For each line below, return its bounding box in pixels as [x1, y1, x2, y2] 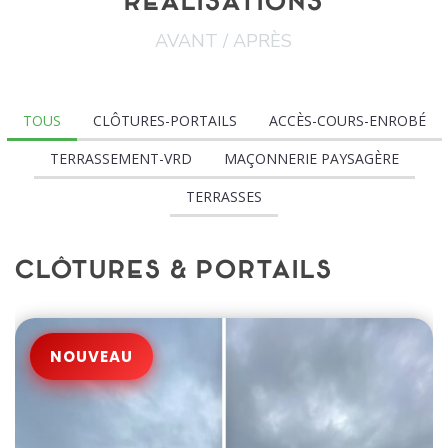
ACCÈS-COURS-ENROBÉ [268, 111, 426, 130]
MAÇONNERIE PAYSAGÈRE [223, 149, 399, 168]
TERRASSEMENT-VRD [49, 149, 192, 168]
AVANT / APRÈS [155, 29, 293, 53]
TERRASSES [186, 187, 262, 206]
